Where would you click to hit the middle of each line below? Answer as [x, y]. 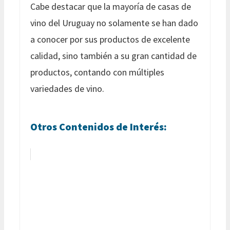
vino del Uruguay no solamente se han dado [114, 23]
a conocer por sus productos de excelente [110, 39]
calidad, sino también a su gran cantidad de [113, 55]
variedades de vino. [67, 88]
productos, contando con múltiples [97, 72]
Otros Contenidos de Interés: [99, 126]
